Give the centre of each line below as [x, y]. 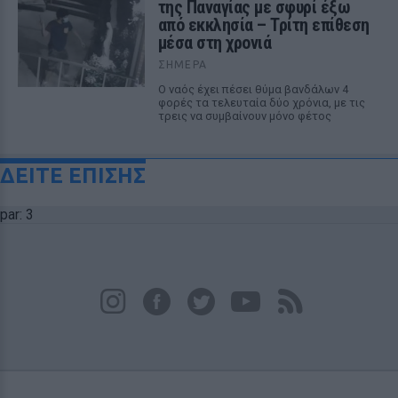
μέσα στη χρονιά [215, 43]
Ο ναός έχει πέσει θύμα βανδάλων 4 [253, 89]
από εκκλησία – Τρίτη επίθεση [263, 25]
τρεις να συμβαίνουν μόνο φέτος [244, 116]
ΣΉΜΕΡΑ [182, 64]
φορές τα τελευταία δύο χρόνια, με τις [261, 103]
